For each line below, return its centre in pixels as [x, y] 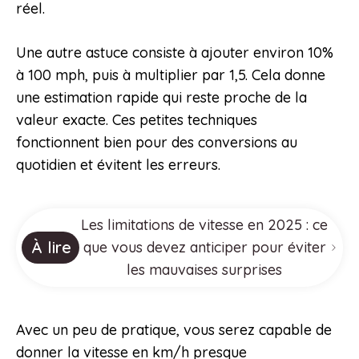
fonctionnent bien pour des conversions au [157, 143]
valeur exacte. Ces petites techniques [137, 120]
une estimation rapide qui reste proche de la [161, 98]
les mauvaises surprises [205, 270]
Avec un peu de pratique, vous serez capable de [174, 330]
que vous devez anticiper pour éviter [204, 248]
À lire [51, 248]
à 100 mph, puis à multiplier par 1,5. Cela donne [171, 75]
